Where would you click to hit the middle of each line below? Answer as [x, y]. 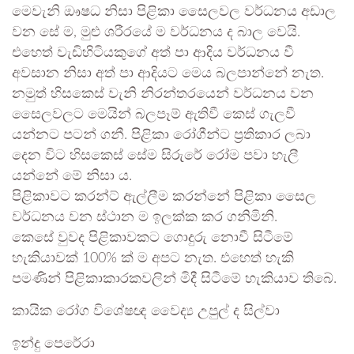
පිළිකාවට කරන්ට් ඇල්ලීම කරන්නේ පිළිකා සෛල [164, 197]
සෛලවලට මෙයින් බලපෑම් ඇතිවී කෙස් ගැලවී [154, 115]
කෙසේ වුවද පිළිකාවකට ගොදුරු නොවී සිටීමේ [153, 238]
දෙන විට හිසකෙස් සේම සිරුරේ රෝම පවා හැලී [155, 156]
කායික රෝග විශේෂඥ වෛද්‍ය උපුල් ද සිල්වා [146, 312]
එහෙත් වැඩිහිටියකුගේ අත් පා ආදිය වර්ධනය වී [153, 53]
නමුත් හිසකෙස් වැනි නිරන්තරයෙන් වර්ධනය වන [163, 94]
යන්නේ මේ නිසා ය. [72, 177]
